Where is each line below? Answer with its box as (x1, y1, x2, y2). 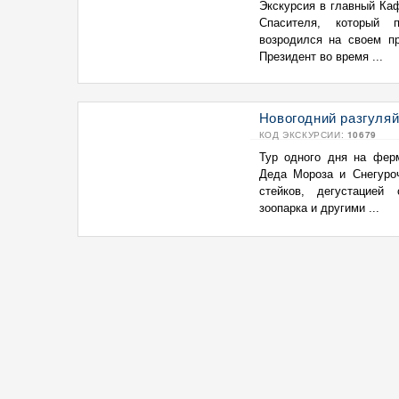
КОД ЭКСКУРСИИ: (258, 128, 347, 141)
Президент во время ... (258, 50, 383, 63)
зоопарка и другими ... (258, 201, 379, 215)
